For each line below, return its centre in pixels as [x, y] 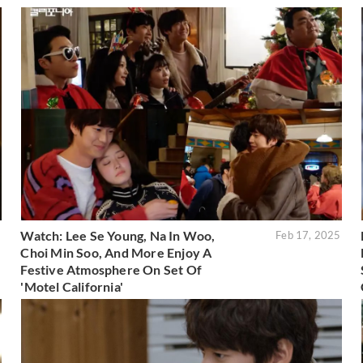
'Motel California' [72, 287]
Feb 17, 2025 [308, 235]
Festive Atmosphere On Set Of [111, 270]
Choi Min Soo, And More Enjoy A [116, 253]
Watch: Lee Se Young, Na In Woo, [118, 236]
